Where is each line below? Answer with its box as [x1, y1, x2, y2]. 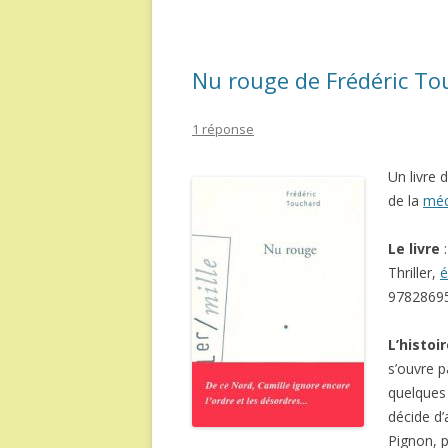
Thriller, [388, 263, 440, 282]
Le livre [388, 239, 440, 258]
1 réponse [192, 120, 254, 138]
